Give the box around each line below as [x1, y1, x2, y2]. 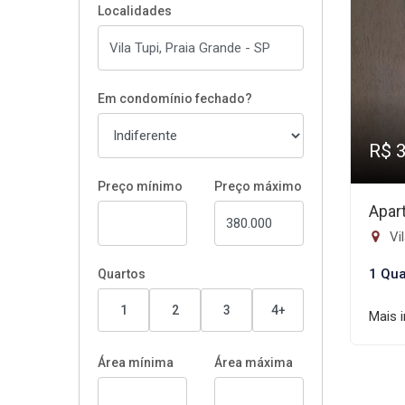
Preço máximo [214, 179, 302, 193]
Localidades [98, 4, 172, 18]
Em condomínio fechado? [98, 91, 252, 106]
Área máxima [214, 355, 293, 370]
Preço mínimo [98, 179, 183, 193]
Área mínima [98, 355, 174, 370]
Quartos [98, 267, 146, 281]
